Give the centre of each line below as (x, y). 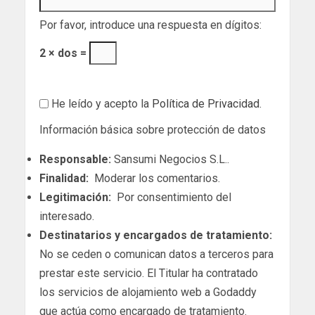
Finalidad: (64, 178)
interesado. (67, 216)
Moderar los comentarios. (154, 178)
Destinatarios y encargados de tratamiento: (156, 235)
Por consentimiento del (171, 197)
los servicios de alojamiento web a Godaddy (148, 292)
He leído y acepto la (100, 103)
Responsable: (75, 159)
